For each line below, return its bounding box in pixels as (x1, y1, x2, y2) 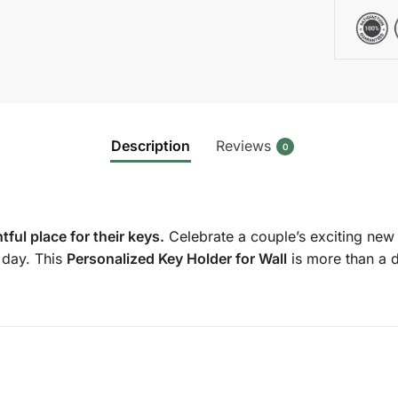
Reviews (216, 136, 271, 155)
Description (111, 136, 190, 155)
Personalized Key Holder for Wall (66, 249, 287, 267)
